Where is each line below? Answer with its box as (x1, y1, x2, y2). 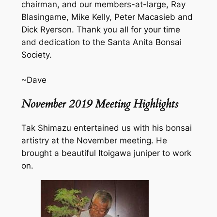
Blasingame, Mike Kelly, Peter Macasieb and (21, 12, 193, 22)
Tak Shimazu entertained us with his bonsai (21, 123, 192, 133)
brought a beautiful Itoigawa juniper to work (21, 148, 191, 158)
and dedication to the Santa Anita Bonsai (21, 37, 182, 47)
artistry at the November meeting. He (21, 136, 167, 146)
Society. (21, 50, 52, 60)
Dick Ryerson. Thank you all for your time (21, 25, 180, 34)
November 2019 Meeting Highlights (21, 96, 178, 112)
